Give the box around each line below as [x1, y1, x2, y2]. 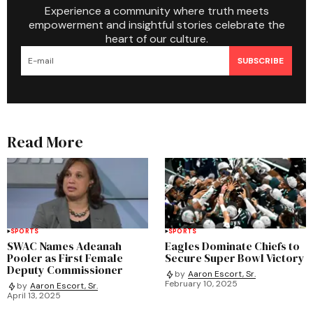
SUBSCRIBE [238, 54, 284, 66]
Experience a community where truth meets [44, 3, 269, 18]
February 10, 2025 [165, 277, 238, 289]
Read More [7, 131, 83, 152]
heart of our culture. [105, 31, 208, 46]
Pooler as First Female [7, 249, 123, 265]
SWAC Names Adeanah [7, 238, 122, 254]
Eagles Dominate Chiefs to [165, 238, 300, 254]
